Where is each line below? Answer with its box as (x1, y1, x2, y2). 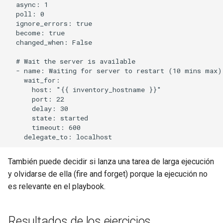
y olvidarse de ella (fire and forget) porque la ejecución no (8, 169, 208, 179)
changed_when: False (8, 38, 92, 47)
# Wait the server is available (8, 57, 135, 66)
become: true (8, 28, 65, 38)
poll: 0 (8, 9, 44, 19)
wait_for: (8, 76, 60, 85)
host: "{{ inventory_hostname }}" (8, 85, 161, 95)
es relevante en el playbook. (8, 181, 106, 191)
